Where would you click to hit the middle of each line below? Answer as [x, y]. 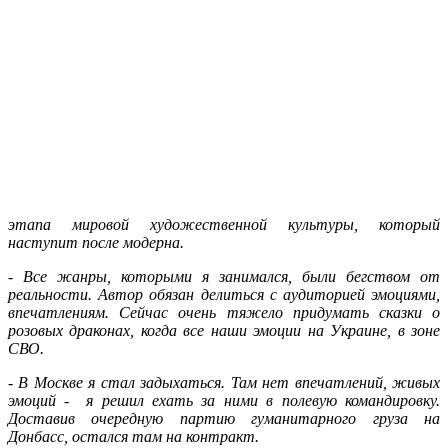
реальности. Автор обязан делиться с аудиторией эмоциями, [224, 294]
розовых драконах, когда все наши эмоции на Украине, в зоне [224, 330]
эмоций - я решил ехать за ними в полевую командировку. [224, 400]
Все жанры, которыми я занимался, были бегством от [231, 276]
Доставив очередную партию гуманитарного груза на [224, 418]
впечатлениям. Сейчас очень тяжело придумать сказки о [224, 312]
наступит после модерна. [100, 242]
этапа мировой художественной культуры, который [224, 224]
